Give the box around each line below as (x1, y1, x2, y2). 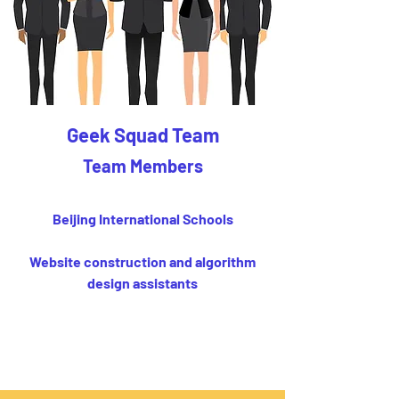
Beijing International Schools (52, 210, 233, 227)
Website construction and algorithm (29, 253, 256, 270)
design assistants (87, 274, 198, 291)
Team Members (82, 155, 203, 176)
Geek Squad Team (66, 123, 219, 146)
